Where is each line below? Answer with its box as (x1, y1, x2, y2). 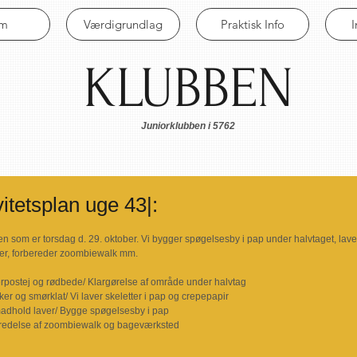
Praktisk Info (221, 17, 284, 32)
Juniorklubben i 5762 (141, 120, 235, 131)
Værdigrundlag (84, 17, 163, 32)
